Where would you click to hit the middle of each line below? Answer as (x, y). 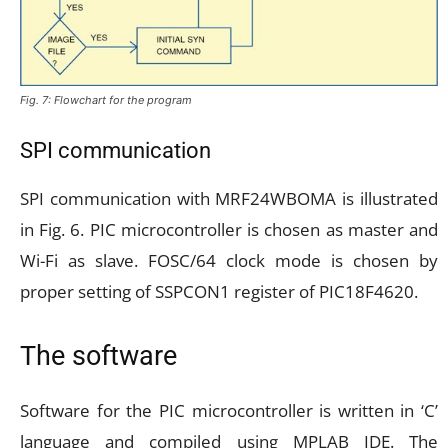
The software (98, 356)
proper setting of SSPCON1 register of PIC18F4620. (219, 292)
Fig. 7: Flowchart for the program (106, 100)
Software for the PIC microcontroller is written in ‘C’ (229, 411)
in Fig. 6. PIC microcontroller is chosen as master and (229, 230)
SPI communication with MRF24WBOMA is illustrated (229, 199)
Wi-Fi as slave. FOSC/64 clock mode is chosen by (229, 261)
